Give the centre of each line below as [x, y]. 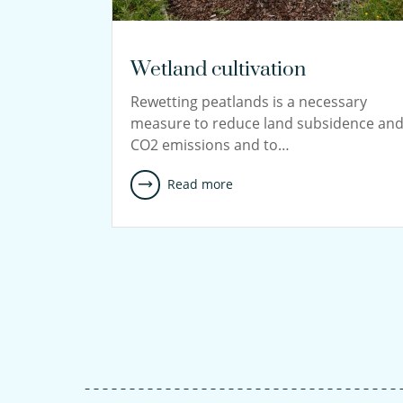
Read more [200, 184]
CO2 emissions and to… [210, 144]
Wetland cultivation [218, 69]
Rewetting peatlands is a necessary [248, 101]
